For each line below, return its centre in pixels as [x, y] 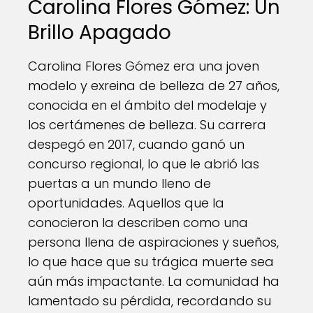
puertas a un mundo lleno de [119, 183]
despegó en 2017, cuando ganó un [136, 144]
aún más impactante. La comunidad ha [154, 281]
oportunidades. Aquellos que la [126, 203]
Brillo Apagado [100, 32]
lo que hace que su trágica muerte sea [151, 262]
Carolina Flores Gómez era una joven [144, 66]
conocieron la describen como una [138, 223]
